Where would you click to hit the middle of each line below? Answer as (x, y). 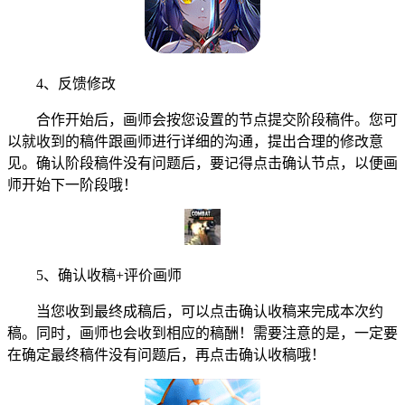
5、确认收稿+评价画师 (94, 275)
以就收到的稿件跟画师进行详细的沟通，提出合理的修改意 (195, 141)
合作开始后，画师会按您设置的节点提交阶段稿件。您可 (202, 119)
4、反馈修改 (61, 83)
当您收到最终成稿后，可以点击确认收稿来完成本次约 (195, 311)
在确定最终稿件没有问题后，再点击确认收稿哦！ (166, 354)
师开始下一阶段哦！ (72, 184)
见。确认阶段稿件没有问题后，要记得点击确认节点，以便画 (202, 163)
